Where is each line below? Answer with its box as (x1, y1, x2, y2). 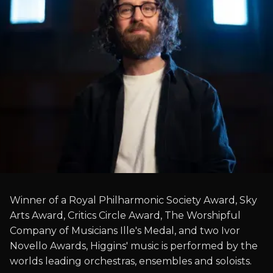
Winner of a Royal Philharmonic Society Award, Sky (10, 194, 257, 206)
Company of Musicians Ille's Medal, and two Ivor (10, 225, 240, 236)
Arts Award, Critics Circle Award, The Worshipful (10, 210, 241, 221)
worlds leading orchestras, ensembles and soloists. (10, 255, 252, 267)
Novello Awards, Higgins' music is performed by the (10, 240, 258, 252)
